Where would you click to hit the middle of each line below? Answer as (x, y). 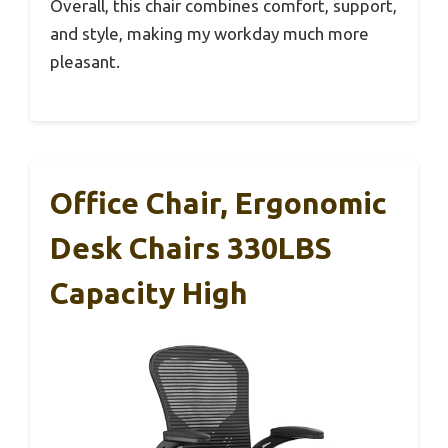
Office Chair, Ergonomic (218, 203)
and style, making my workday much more (209, 33)
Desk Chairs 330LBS (191, 248)
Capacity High (149, 293)
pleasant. (85, 61)
